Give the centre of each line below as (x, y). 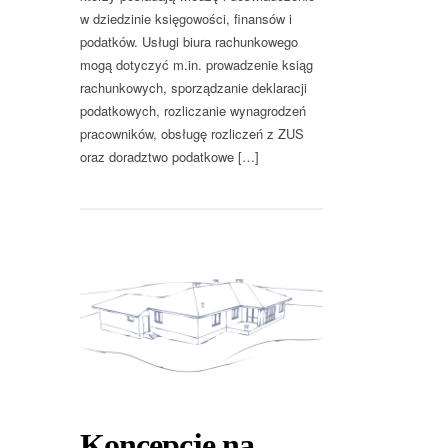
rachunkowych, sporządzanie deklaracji (193, 87)
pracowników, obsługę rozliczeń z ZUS (192, 133)
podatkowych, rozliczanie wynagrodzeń (193, 110)
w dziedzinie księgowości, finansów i (186, 18)
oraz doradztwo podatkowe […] (169, 156)
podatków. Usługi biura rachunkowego (189, 41)
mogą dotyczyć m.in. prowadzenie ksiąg (196, 64)
